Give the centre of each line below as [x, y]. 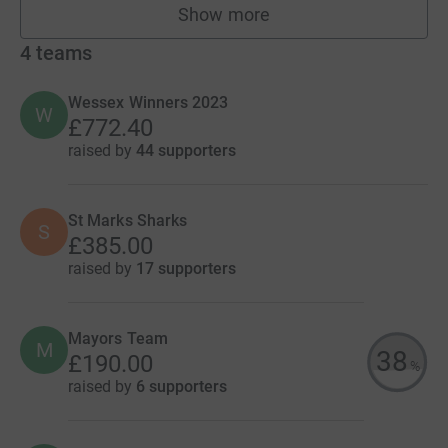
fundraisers [269, 24]
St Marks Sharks [128, 220]
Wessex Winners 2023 [148, 102]
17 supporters [186, 268]
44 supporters [186, 150]
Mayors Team [118, 338]
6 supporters [181, 386]
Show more [224, 14]
